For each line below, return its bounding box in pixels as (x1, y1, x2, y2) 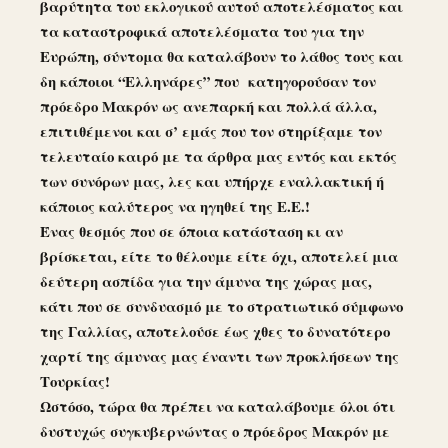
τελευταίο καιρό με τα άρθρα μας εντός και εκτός (40, 144, 397, 167)
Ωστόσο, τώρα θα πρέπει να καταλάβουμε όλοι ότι (40, 394, 395, 417)
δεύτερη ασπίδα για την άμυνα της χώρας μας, (40, 269, 372, 292)
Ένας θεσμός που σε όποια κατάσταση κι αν (40, 219, 343, 242)
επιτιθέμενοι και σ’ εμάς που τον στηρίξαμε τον (40, 119, 382, 142)
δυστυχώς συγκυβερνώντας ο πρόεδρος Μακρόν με (40, 419, 390, 442)
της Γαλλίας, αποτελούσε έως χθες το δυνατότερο (40, 319, 390, 342)
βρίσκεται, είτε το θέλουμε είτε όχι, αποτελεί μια (40, 244, 398, 267)
